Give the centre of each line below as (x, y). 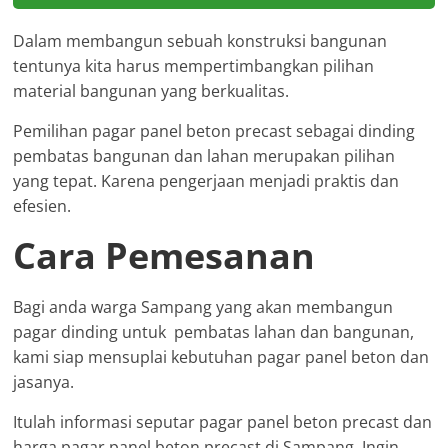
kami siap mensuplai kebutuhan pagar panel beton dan (221, 357)
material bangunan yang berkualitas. (151, 91)
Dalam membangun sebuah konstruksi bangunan (200, 41)
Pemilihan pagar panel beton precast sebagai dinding (214, 131)
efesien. (42, 206)
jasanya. (44, 382)
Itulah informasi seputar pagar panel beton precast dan (223, 422)
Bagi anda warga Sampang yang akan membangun (203, 307)
